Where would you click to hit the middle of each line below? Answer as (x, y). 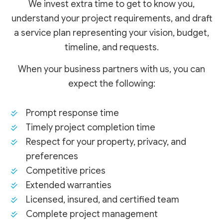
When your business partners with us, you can (111, 69)
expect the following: (111, 84)
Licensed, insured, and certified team (103, 200)
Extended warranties (69, 185)
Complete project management (92, 214)
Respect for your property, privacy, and (106, 142)
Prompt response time (73, 113)
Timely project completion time (91, 128)
